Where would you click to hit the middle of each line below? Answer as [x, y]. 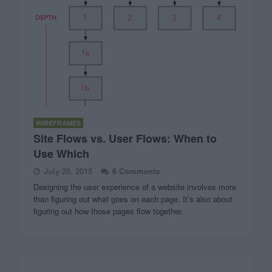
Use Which [62, 153]
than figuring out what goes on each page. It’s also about [133, 199]
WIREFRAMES [59, 123]
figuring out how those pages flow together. [109, 211]
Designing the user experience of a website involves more [135, 186]
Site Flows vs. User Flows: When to [125, 138]
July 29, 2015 [68, 171]
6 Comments [136, 171]
